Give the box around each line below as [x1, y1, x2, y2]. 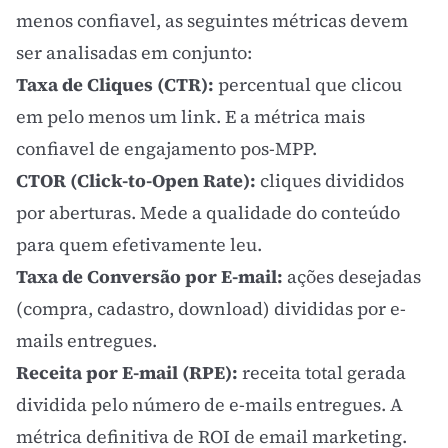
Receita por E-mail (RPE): [16, 360, 238, 385]
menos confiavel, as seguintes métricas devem [16, 8, 408, 33]
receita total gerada [238, 360, 406, 385]
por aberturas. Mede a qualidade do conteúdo [16, 200, 400, 225]
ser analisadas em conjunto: [16, 40, 252, 65]
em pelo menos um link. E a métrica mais [16, 104, 365, 129]
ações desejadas [283, 264, 421, 289]
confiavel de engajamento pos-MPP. [16, 136, 317, 161]
